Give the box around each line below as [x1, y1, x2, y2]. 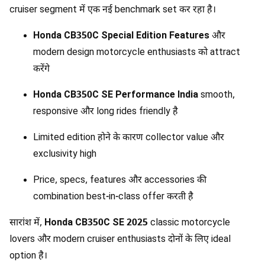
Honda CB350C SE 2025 [44, 216, 148, 230]
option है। [9, 250, 47, 263]
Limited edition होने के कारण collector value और [33, 131, 224, 144]
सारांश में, [9, 216, 44, 230]
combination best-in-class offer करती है [33, 190, 193, 203]
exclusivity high [33, 148, 96, 161]
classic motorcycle [148, 216, 230, 230]
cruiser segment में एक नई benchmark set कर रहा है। [9, 4, 216, 17]
